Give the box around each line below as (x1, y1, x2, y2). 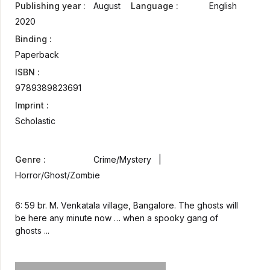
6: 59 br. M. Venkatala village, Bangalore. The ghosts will (15, 200, 238, 211)
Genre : (15, 154, 46, 165)
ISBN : (15, 67, 40, 78)
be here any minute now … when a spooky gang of (15, 213, 218, 224)
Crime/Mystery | (93, 154, 166, 165)
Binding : (15, 34, 52, 45)
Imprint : (15, 100, 49, 111)
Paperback (15, 49, 59, 60)
